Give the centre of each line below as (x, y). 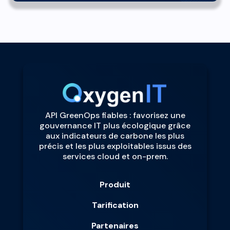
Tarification (115, 205)
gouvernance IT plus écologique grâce (115, 125)
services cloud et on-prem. (115, 156)
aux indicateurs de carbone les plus (115, 136)
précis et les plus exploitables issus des (115, 146)
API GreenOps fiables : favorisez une (115, 115)
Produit (115, 184)
